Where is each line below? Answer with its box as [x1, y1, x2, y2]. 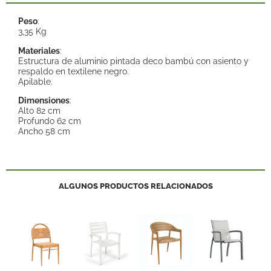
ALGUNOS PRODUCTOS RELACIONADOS [58, 181, 213, 191]
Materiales [18, 45, 60, 56]
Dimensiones [18, 95, 70, 106]
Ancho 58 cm [18, 126, 70, 137]
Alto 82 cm [18, 105, 60, 116]
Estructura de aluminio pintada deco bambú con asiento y [18, 55, 249, 66]
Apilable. [18, 76, 53, 87]
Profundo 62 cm [18, 116, 81, 126]
